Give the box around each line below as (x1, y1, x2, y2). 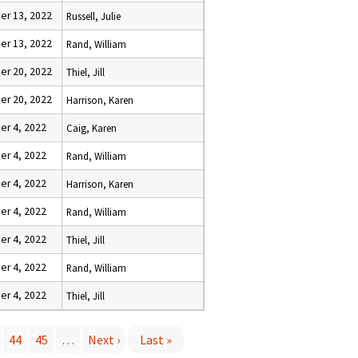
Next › (88, 332, 120, 348)
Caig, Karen (66, 121, 117, 134)
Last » (140, 332, 172, 348)
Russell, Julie (66, 10, 121, 22)
